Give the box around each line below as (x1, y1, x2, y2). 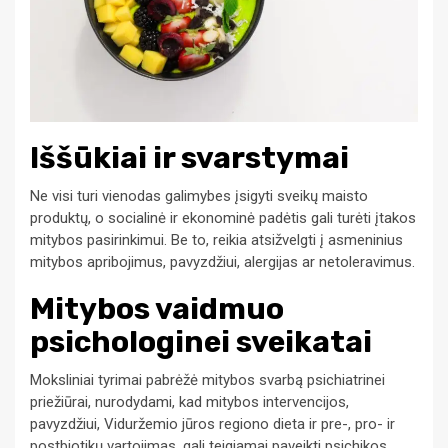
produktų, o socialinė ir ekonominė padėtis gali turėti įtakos (30, 209, 416, 228)
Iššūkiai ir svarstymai (30, 140, 349, 177)
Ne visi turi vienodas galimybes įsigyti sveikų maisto (30, 187, 368, 206)
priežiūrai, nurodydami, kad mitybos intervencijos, (30, 393, 349, 412)
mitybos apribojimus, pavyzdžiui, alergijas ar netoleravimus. (30, 253, 415, 272)
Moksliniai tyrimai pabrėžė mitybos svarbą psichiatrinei (30, 371, 385, 390)
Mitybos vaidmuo (30, 291, 284, 328)
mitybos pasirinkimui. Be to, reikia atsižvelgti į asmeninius (30, 231, 403, 250)
